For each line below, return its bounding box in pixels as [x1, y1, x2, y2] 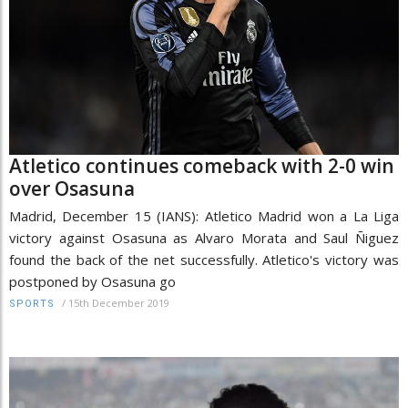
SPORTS [9, 298, 55, 311]
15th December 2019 [68, 296, 169, 311]
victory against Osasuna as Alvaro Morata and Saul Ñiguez [9, 229, 399, 248]
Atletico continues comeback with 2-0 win [9, 153, 394, 179]
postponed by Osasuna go [9, 272, 176, 291]
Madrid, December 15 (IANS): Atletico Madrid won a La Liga [9, 207, 399, 226]
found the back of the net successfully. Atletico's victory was [9, 250, 399, 270]
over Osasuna [9, 176, 135, 202]
